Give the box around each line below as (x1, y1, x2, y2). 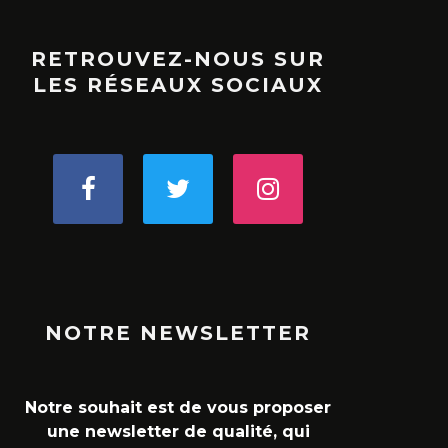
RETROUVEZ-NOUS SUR (31, 46, 325, 71)
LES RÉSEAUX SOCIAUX (33, 72, 323, 97)
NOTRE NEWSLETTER (45, 320, 311, 345)
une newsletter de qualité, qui (46, 421, 310, 441)
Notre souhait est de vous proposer (25, 397, 331, 417)
